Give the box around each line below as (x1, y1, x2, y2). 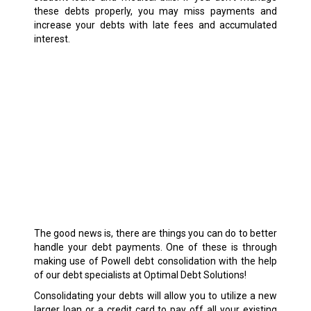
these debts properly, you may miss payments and (33, 5, 278, 17)
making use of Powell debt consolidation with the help (33, 255, 278, 267)
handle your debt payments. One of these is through (33, 242, 278, 253)
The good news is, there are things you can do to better (33, 228, 278, 239)
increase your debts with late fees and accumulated (33, 19, 278, 31)
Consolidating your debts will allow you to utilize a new (33, 290, 278, 302)
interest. (33, 33, 70, 44)
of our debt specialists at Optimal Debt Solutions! (33, 269, 246, 281)
